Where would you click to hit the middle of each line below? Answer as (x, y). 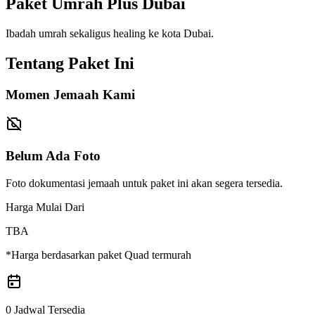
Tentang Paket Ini (70, 63)
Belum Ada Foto (53, 155)
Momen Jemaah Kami (70, 94)
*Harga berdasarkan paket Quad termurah (98, 255)
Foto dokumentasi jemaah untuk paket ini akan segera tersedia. (144, 183)
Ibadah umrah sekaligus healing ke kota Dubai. (110, 33)
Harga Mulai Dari (45, 207)
